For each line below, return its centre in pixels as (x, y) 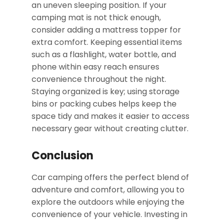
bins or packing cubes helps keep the (104, 104)
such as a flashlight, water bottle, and (104, 55)
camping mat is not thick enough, (96, 18)
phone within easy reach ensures (95, 67)
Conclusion (62, 156)
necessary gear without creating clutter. (110, 129)
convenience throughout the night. (99, 79)
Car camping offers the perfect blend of (110, 178)
